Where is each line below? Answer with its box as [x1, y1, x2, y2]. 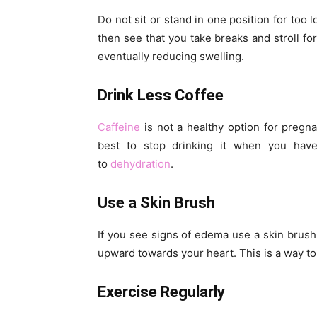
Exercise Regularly [98, 283, 225, 301]
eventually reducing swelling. [98, 50, 244, 64]
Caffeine [98, 120, 140, 134]
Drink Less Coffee [98, 86, 224, 105]
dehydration [110, 157, 171, 171]
